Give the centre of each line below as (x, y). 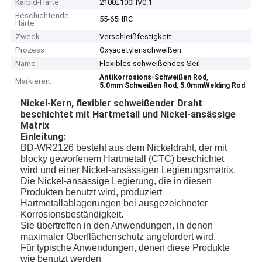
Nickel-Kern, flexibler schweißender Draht (112, 103)
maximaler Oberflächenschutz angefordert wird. (118, 236)
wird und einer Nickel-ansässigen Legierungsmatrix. (128, 170)
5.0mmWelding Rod (213, 86)
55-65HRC (117, 19)
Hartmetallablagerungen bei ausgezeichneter (114, 203)
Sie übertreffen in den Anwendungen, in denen (117, 225)
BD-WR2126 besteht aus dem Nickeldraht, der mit (124, 147)
